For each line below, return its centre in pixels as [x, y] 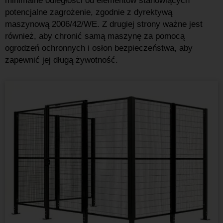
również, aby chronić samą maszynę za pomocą [95, 36]
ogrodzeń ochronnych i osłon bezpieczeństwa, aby [99, 48]
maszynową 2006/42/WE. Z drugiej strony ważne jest [104, 24]
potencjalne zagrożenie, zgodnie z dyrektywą [89, 12]
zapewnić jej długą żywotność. [61, 60]
